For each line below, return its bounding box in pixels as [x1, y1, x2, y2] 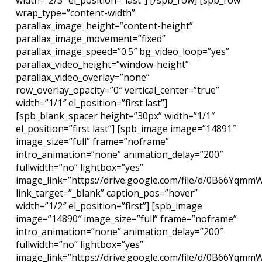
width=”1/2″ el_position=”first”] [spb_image [15, 199, 202, 212]
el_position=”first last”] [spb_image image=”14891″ [15, 122, 236, 135]
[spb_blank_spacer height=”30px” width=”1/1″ [15, 109, 215, 122]
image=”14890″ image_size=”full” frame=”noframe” [15, 212, 237, 225]
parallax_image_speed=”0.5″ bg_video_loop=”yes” [15, 45, 229, 58]
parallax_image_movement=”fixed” [15, 32, 166, 45]
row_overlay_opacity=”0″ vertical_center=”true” [15, 84, 219, 96]
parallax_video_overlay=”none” [15, 71, 150, 84]
